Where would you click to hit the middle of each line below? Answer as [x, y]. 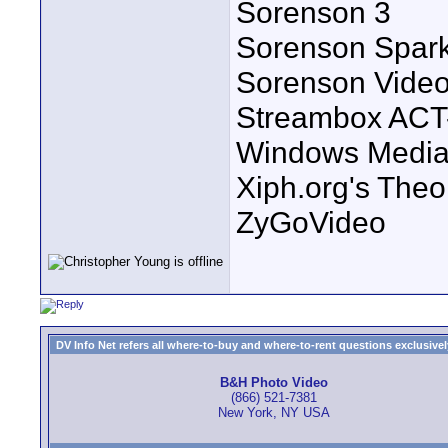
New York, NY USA [273, 413]
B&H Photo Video [273, 383]
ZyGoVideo [311, 222]
